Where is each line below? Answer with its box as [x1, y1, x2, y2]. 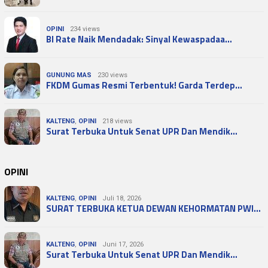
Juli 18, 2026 [102, 194, 141, 202]
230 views [98, 71, 127, 79]
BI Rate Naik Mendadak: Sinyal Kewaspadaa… [46, 32, 232, 46]
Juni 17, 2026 [102, 240, 144, 248]
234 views [70, 25, 100, 33]
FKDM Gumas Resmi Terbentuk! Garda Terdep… [46, 78, 242, 92]
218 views [102, 117, 132, 125]
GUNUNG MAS [46, 71, 92, 79]
